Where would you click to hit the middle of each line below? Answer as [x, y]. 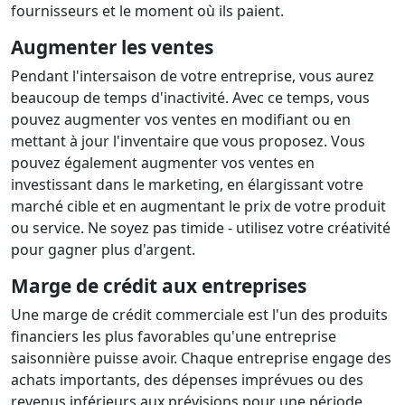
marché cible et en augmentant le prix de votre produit [198, 206]
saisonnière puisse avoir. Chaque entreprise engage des [201, 358]
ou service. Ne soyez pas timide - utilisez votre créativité [201, 228]
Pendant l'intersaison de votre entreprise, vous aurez [193, 76]
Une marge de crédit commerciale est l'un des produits [199, 315]
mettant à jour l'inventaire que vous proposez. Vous [188, 141]
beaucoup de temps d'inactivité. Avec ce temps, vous [190, 98]
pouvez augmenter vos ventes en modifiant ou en [181, 119]
